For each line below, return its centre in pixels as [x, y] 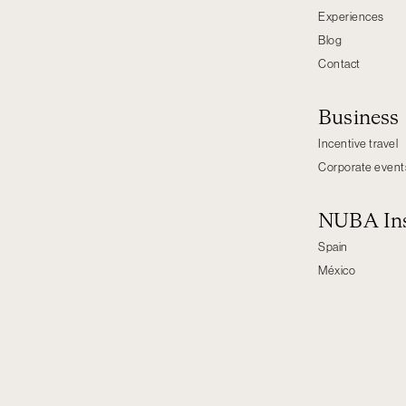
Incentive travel [358, 144]
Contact [339, 63]
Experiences [351, 16]
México [337, 271]
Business [359, 119]
